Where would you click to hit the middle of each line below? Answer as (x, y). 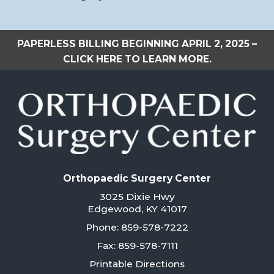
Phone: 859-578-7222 (137, 228)
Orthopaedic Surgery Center (137, 179)
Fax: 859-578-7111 (137, 246)
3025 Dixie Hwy (137, 197)
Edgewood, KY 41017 (137, 209)
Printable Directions (137, 264)
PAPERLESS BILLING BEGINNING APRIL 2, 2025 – (137, 43)
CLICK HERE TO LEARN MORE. (137, 59)
